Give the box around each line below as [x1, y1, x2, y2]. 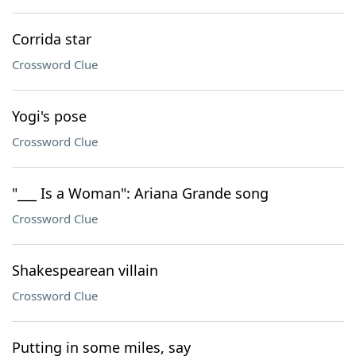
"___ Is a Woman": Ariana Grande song [12, 184, 269, 203]
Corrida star [12, 29, 91, 48]
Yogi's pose [12, 106, 87, 126]
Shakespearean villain [12, 261, 158, 280]
